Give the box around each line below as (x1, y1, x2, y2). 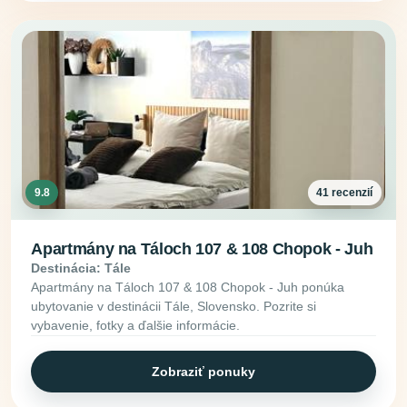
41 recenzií (316, 185, 373, 199)
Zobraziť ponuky (152, 363, 255, 379)
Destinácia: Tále (31, 261, 132, 276)
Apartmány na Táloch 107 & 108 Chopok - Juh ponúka (31, 280, 345, 295)
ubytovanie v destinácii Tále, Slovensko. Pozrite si (31, 299, 317, 314)
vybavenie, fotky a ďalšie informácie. (31, 318, 241, 333)
